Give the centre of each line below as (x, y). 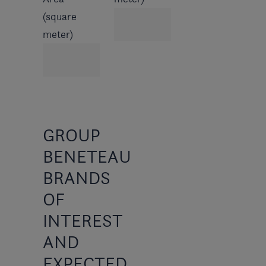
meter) (58, 34)
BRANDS (77, 177)
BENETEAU (87, 156)
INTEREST (83, 220)
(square (60, 16)
